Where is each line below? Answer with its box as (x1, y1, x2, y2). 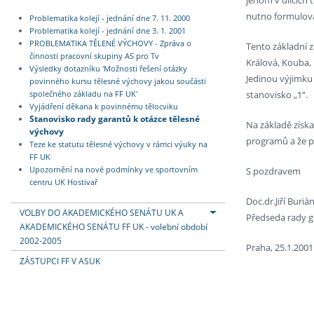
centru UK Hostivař (29, 177, 97, 187)
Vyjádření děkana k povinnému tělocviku (29, 101, 178, 111)
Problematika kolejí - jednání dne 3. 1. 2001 (29, 25, 186, 36)
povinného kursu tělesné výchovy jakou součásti (29, 76, 206, 86)
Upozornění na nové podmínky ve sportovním (29, 164, 198, 175)
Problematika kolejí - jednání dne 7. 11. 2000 (29, 13, 190, 23)
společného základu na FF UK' (29, 88, 137, 99)
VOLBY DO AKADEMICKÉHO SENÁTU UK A (20, 207, 184, 219)
